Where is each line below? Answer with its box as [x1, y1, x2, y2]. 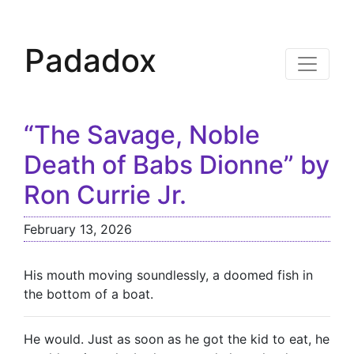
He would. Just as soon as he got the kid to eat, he [24, 331, 330, 347]
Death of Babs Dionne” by [24, 149, 330, 180]
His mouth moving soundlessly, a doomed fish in [24, 267, 313, 283]
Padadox [24, 41, 156, 80]
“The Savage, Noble [24, 119, 260, 150]
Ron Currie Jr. [24, 179, 186, 210]
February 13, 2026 [24, 221, 132, 237]
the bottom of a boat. [24, 286, 153, 302]
